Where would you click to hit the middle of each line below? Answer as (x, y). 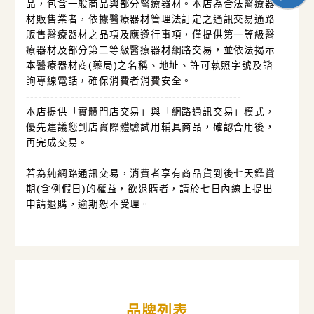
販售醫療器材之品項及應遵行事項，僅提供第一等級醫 (151, 35)
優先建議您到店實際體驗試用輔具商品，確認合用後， (151, 127)
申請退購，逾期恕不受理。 (89, 204)
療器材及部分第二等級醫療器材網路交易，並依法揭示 (151, 50)
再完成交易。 (57, 143)
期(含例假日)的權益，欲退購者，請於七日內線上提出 (150, 189)
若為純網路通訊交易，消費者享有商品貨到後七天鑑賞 (151, 173)
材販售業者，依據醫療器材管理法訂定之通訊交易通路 (151, 19)
